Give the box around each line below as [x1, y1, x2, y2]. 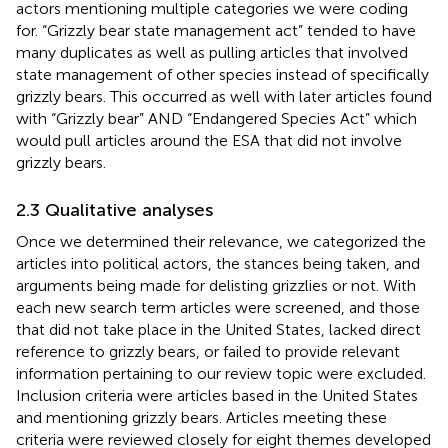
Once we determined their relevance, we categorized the [16, 231, 426, 251]
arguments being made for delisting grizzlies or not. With [16, 275, 416, 295]
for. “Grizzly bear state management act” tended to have [16, 20, 416, 40]
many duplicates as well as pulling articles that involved [16, 42, 408, 62]
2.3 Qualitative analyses [16, 198, 213, 221]
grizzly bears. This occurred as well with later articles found [16, 86, 432, 106]
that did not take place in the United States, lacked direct [16, 319, 421, 339]
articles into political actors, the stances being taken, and [16, 253, 420, 273]
